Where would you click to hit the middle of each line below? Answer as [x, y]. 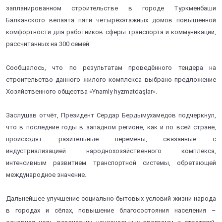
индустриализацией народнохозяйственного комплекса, [111, 151]
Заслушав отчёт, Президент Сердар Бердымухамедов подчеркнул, [111, 115]
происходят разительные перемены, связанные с [111, 139]
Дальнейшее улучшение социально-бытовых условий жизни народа [111, 198]
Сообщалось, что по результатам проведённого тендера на [111, 67]
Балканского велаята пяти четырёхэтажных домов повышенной [111, 20]
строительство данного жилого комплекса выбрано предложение [111, 79]
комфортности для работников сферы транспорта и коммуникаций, [111, 32]
